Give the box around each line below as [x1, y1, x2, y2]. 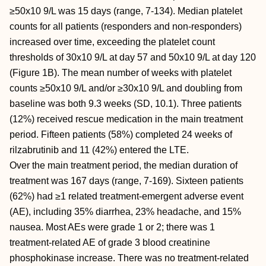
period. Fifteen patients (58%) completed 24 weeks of [9, 129, 232, 140]
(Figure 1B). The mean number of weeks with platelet [9, 68, 232, 78]
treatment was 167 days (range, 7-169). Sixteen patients [9, 176, 243, 186]
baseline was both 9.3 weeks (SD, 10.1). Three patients [9, 99, 242, 109]
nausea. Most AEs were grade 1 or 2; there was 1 [9, 222, 215, 232]
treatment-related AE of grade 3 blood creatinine [9, 237, 210, 248]
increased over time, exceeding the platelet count [9, 37, 215, 47]
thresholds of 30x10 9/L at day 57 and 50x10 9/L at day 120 [9, 52, 256, 62]
